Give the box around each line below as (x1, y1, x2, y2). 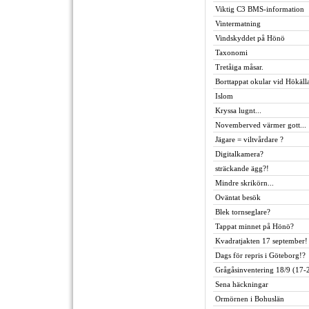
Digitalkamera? (215, 150, 263, 158)
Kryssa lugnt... (215, 106, 261, 114)
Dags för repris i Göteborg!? (215, 251, 306, 259)
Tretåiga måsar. (215, 63, 263, 71)
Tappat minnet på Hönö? (215, 222, 294, 230)
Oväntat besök (215, 193, 261, 201)
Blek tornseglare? (215, 208, 270, 216)
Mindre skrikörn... (215, 179, 274, 187)
